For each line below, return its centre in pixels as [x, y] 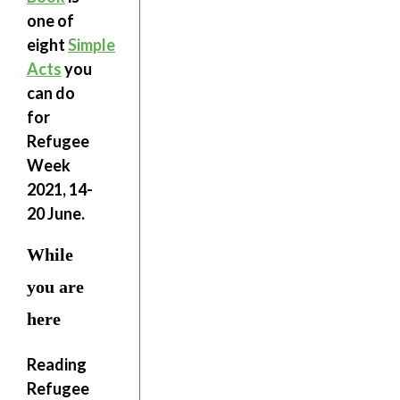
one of [50, 21]
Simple [92, 45]
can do [51, 93]
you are [55, 287]
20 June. [56, 213]
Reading [57, 364]
